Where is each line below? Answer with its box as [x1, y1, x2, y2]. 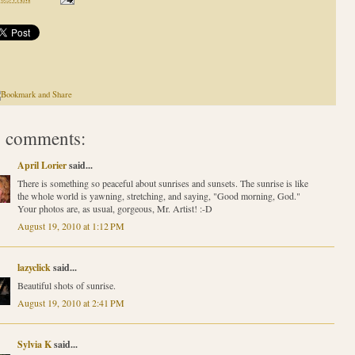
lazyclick [17, 261, 51, 275]
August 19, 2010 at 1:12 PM [17, 219, 124, 233]
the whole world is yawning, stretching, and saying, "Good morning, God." [17, 189, 300, 203]
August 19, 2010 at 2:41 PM [17, 296, 124, 310]
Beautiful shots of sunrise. [17, 279, 116, 292]
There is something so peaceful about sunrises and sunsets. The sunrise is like [17, 177, 308, 190]
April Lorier [17, 158, 67, 173]
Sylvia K [17, 338, 52, 352]
